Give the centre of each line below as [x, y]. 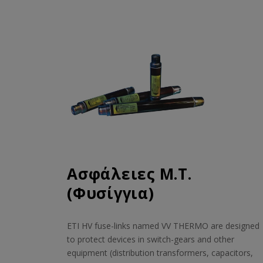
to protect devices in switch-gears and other [151, 239]
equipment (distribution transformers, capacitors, [160, 253]
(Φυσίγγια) [111, 193]
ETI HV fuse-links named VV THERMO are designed [163, 226]
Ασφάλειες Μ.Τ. [129, 174]
